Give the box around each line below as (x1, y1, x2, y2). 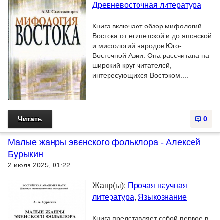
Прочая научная (128, 181, 187, 190)
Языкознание (138, 193, 187, 201)
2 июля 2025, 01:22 (8, 161, 70, 169)
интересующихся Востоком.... (92, 71, 188, 79)
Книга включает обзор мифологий (92, 22, 202, 30)
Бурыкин (8, 149, 43, 159)
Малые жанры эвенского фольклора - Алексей (8, 137, 200, 147)
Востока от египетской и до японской (92, 32, 212, 40)
